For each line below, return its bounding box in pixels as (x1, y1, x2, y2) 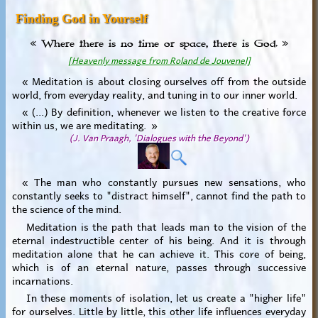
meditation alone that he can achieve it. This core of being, (11, 244, 307, 261)
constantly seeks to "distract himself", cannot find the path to (11, 186, 307, 202)
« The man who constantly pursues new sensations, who (11, 172, 307, 189)
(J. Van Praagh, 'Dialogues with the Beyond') (69, 130, 249, 144)
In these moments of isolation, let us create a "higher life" (11, 289, 307, 305)
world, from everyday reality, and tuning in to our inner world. (11, 85, 297, 102)
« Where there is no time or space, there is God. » (30, 36, 288, 51)
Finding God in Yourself (11, 11, 148, 26)
